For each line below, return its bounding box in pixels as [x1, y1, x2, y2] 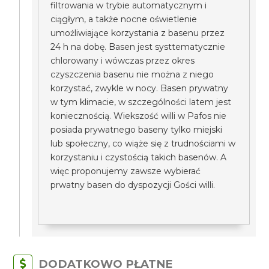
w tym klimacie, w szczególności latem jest [50, 97, 232, 107]
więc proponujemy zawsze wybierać [50, 166, 201, 177]
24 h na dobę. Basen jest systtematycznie [50, 41, 226, 52]
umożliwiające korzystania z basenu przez [50, 28, 225, 38]
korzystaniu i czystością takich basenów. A [50, 152, 227, 163]
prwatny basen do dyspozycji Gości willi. [50, 180, 216, 190]
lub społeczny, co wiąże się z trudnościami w [50, 138, 236, 149]
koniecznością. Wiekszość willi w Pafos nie [50, 110, 227, 121]
